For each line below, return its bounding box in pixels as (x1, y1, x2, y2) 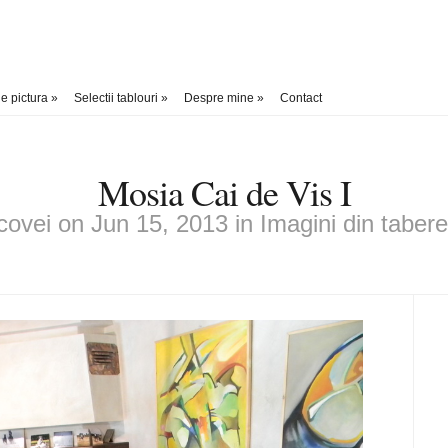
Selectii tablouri (74, 91, 158, 105)
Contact (280, 91, 322, 105)
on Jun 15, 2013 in (51, 210, 260, 237)
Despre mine (184, 91, 254, 105)
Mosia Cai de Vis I (97, 168, 351, 216)
